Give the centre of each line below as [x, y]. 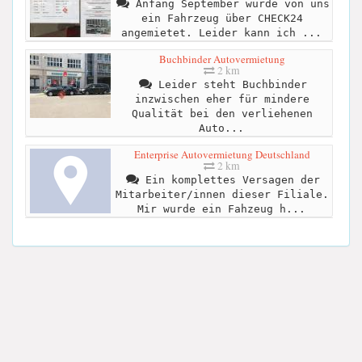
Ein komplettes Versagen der [229, 180]
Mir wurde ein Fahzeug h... [221, 209]
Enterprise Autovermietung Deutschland [222, 155]
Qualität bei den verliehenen [222, 114]
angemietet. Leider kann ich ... [221, 33]
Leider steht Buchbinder [229, 85]
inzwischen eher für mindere [222, 99]
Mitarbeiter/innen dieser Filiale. [222, 195]
